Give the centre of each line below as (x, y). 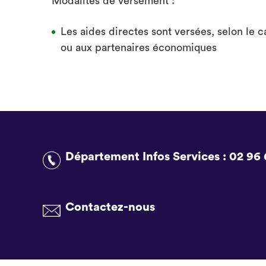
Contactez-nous (110, 207)
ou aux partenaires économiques (139, 47)
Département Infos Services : (147, 157)
